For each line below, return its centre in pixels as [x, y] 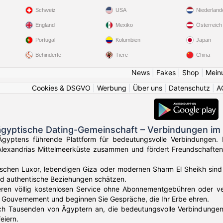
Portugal [45, 40]
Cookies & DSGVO [61, 88]
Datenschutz [189, 88]
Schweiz [45, 10]
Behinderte [48, 55]
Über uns [148, 88]
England [45, 25]
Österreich [209, 25]
